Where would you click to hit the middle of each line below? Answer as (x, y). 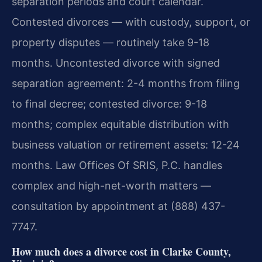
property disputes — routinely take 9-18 (111, 43)
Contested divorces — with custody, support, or (131, 22)
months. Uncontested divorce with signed (116, 63)
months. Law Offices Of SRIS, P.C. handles (117, 166)
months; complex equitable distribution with (120, 125)
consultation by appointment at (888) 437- (118, 206)
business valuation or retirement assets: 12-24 (126, 145)
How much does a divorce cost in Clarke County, (121, 252)
